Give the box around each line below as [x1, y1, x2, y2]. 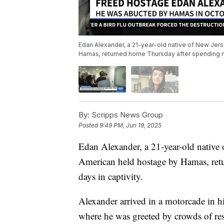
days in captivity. [78, 169, 143, 182]
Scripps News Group [89, 109, 163, 119]
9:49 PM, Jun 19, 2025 [99, 121, 161, 129]
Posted [78, 121, 99, 129]
